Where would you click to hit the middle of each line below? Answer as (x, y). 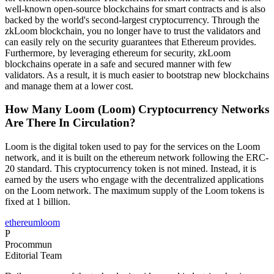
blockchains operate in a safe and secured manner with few (118, 64)
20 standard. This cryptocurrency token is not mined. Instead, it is (131, 169)
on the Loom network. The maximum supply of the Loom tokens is (135, 191)
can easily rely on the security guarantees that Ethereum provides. (131, 42)
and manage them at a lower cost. (69, 86)
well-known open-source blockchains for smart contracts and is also (135, 9)
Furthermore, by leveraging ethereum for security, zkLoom (118, 53)
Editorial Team (33, 256)
